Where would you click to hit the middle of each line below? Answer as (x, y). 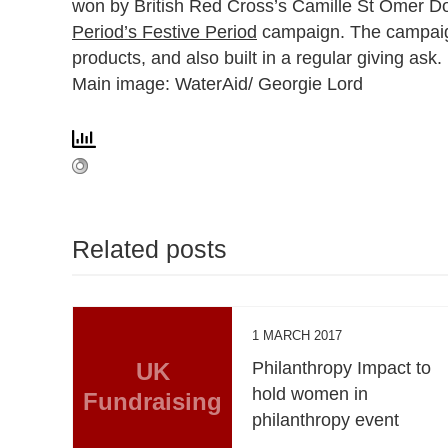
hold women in (310, 393)
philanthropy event (326, 419)
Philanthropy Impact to (342, 367)
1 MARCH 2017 (297, 335)
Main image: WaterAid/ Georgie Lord (217, 83)
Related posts (149, 248)
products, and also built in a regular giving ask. (257, 57)
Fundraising (153, 401)
